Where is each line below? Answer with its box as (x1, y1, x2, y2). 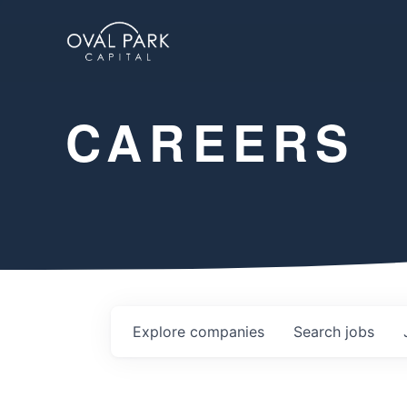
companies (190, 322, 264, 341)
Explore (133, 322, 190, 341)
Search (293, 322, 345, 341)
